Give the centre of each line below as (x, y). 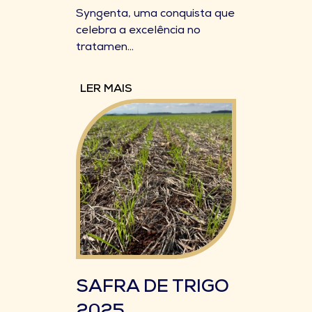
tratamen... (105, 48)
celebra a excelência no (138, 31)
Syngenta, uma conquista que (155, 15)
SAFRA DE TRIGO (153, 288)
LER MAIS (106, 90)
